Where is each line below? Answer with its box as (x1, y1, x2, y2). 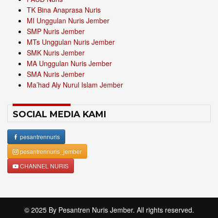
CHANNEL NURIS (18, 162, 69, 170)
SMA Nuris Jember (27, 69, 85, 79)
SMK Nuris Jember (27, 48, 85, 58)
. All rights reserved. (132, 205, 194, 215)
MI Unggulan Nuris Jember (27, 16, 109, 26)
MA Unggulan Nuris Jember (27, 58, 112, 69)
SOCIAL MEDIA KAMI (13, 109, 106, 120)
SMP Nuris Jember (27, 26, 85, 36)
